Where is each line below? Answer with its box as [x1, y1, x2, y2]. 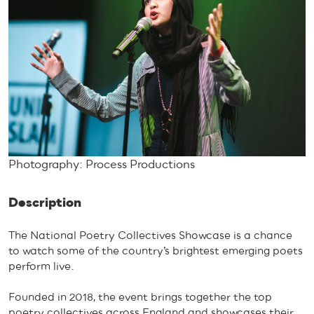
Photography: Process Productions [8, 158, 195, 171]
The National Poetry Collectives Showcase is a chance [8, 229, 292, 241]
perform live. [8, 260, 74, 272]
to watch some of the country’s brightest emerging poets [8, 245, 303, 257]
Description [8, 196, 81, 210]
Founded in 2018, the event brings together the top [8, 292, 272, 303]
